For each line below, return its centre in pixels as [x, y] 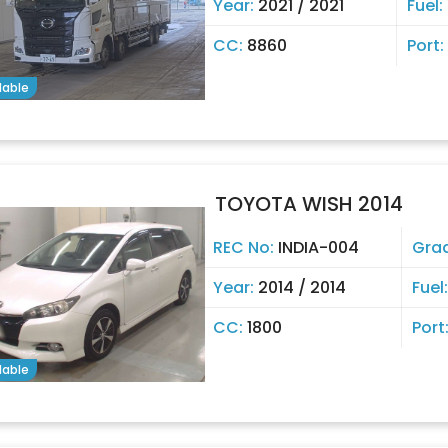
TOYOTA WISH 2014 [309, 204]
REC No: [245, 247]
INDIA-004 [318, 247]
